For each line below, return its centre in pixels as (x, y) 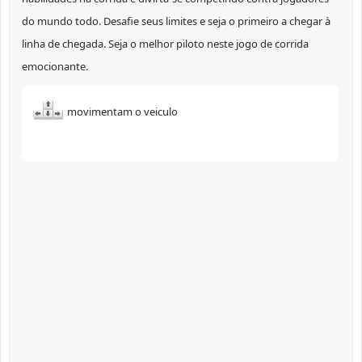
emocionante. (55, 67)
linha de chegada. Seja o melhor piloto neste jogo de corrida (165, 44)
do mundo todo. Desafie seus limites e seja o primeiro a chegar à (176, 21)
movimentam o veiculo (122, 112)
